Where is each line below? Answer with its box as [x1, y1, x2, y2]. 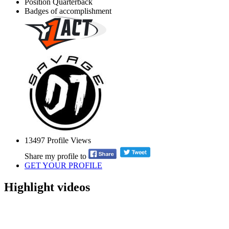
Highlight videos [4, 180, 90, 194]
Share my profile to [25, 151, 86, 161]
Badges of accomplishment [25, 7, 111, 16]
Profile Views [45, 136, 91, 145]
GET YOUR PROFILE [25, 161, 102, 170]
